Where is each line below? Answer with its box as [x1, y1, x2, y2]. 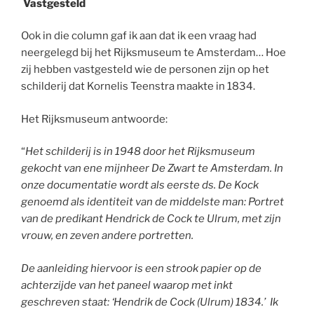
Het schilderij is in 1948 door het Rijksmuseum [25, 145, 255, 158]
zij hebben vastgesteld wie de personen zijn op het [21, 63, 269, 76]
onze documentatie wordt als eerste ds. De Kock [21, 179, 259, 192]
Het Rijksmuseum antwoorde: [21, 112, 168, 125]
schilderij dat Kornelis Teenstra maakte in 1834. [21, 80, 255, 93]
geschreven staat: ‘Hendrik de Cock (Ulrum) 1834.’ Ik [21, 295, 278, 308]
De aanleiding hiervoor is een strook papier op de [21, 261, 261, 275]
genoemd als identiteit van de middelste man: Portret [21, 196, 284, 209]
